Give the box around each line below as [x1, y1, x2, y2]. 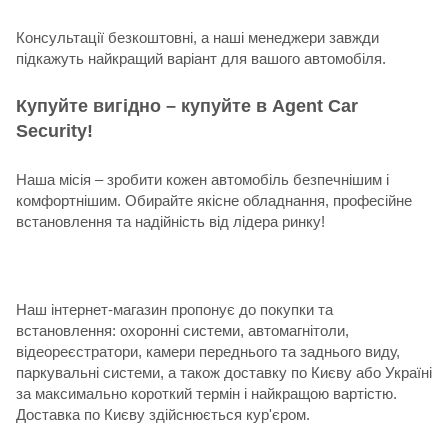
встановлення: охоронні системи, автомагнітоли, [16, 321, 349, 339]
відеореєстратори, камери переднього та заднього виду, [16, 342, 400, 360]
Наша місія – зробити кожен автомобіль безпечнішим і [16, 170, 389, 188]
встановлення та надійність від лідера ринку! [16, 212, 325, 230]
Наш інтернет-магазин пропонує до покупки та [16, 300, 333, 318]
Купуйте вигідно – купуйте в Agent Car [16, 95, 358, 116]
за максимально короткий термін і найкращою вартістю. [16, 384, 397, 402]
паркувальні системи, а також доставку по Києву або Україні [16, 363, 432, 381]
